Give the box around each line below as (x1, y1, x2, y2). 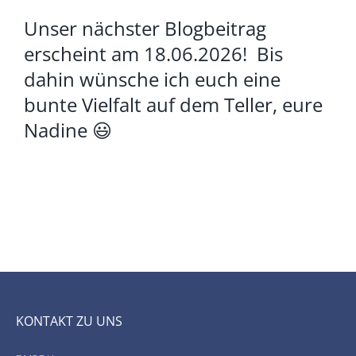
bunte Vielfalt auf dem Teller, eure (23, 92, 323, 118)
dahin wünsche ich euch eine (23, 67, 281, 93)
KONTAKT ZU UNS (15, 311, 122, 330)
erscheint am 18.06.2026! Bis (23, 41, 283, 68)
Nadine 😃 (23, 118, 112, 144)
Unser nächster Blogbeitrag (23, 16, 266, 42)
